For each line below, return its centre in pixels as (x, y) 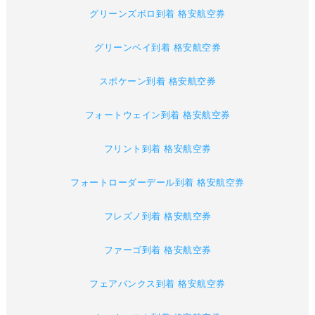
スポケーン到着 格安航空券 (157, 82)
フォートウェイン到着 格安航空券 (157, 115)
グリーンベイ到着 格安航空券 (157, 48)
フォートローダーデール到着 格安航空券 (157, 183)
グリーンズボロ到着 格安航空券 (157, 14)
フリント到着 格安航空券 (157, 149)
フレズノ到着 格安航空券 (157, 217)
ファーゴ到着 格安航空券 (157, 250)
